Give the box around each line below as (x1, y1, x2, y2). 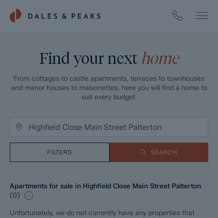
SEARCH (150, 148, 178, 156)
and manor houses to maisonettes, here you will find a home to (11, 84, 207, 92)
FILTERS (47, 148, 72, 156)
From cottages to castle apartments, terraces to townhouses (14, 74, 204, 83)
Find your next (39, 49, 141, 68)
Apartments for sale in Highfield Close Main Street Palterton (10, 182, 201, 190)
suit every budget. (81, 93, 137, 101)
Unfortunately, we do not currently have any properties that (10, 209, 195, 217)
